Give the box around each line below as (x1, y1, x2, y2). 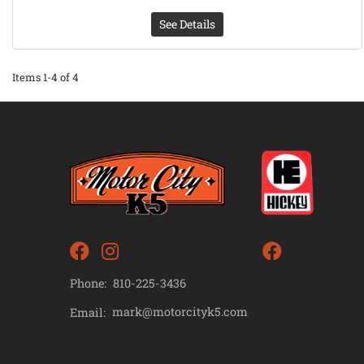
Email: (70, 304, 106, 320)
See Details (159, 16, 216, 32)
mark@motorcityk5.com (112, 304, 249, 320)
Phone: (70, 275, 107, 291)
